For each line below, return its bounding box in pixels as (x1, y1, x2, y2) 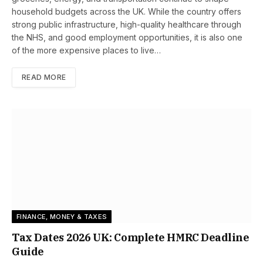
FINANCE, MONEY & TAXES (16, 212, 107, 221)
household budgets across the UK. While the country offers (12, 6, 241, 16)
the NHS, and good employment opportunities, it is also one (12, 32, 242, 42)
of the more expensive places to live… (12, 45, 161, 55)
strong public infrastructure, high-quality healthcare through (12, 19, 241, 29)
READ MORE (22, 72, 66, 82)
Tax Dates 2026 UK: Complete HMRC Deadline (12, 230, 249, 244)
